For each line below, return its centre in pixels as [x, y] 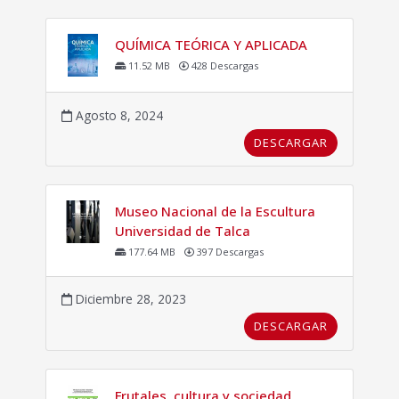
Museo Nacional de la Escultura [215, 212]
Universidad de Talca [182, 231]
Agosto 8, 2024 [117, 115]
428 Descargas [223, 65]
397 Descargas [228, 251]
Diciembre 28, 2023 [129, 299]
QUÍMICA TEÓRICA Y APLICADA [211, 45]
